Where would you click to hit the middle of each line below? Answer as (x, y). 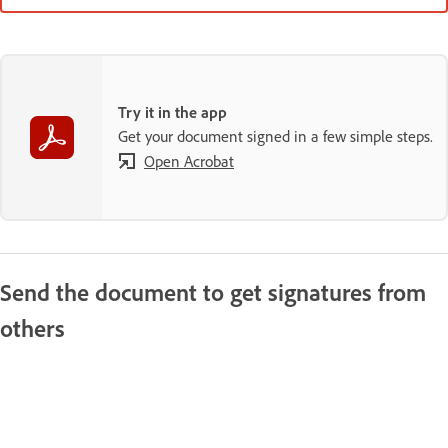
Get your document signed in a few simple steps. (275, 135)
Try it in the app (172, 111)
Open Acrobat (189, 160)
